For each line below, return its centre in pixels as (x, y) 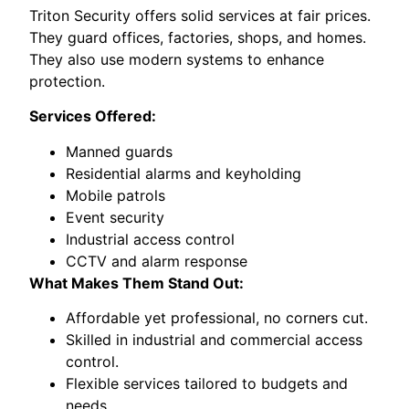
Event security (115, 217)
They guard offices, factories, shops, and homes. (198, 37)
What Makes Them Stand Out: (137, 283)
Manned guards (120, 151)
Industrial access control (151, 239)
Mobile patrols (116, 195)
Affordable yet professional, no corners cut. (217, 317)
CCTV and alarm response (157, 261)
